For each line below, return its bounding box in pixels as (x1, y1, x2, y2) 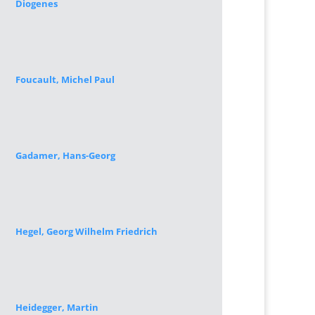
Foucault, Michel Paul (15, 73, 115, 86)
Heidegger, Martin (15, 301, 98, 314)
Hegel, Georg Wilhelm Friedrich (15, 225, 157, 238)
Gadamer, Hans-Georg (15, 149, 115, 162)
